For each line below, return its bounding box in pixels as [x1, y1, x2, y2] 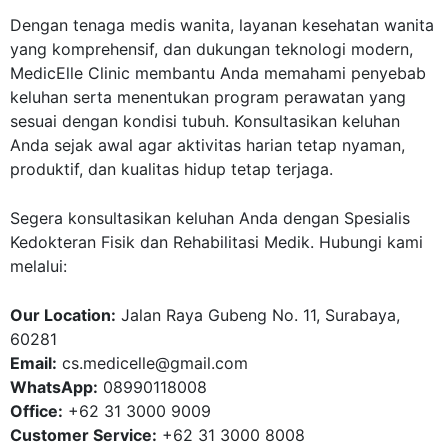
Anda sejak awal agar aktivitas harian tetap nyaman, [10, 135, 405, 156]
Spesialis [344, 208, 410, 229]
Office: [10, 401, 63, 422]
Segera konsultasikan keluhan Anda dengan [10, 208, 344, 229]
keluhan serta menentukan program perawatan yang [10, 87, 406, 108]
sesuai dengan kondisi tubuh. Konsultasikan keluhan [10, 111, 400, 132]
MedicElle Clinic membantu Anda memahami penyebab [10, 63, 426, 84]
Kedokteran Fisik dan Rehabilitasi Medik [10, 232, 310, 253]
